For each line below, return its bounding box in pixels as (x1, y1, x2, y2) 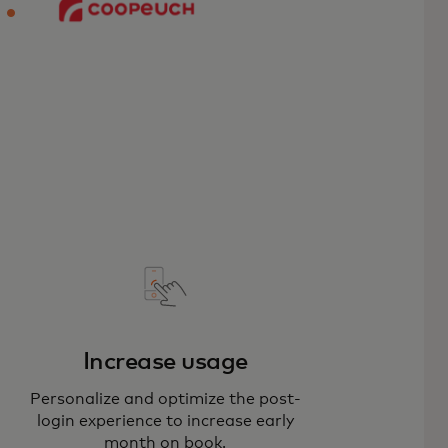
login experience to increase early (36, 412, 294, 429)
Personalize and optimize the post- (29, 390, 301, 407)
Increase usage (82, 349, 248, 374)
